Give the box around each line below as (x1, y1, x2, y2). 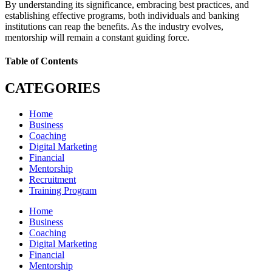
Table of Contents (5, 56, 78, 67)
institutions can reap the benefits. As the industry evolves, (5, 21, 223, 32)
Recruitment (29, 174, 76, 185)
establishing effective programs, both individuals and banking (5, 10, 239, 21)
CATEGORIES (5, 80, 100, 96)
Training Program (29, 185, 97, 195)
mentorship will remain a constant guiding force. (5, 32, 189, 43)
